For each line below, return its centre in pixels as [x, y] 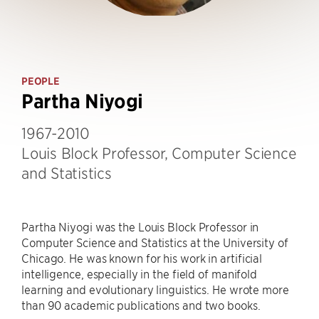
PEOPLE [41, 81]
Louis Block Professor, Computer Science [159, 153]
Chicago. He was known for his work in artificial [142, 258]
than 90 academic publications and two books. [141, 305]
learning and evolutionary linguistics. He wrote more [155, 289]
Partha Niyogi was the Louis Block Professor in [140, 226]
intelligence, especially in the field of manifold [140, 273]
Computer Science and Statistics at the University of [155, 242]
